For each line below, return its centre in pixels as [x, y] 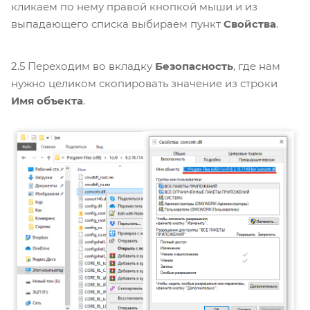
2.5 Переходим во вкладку [83, 66]
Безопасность [194, 66]
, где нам [257, 66]
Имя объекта [47, 101]
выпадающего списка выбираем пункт [117, 24]
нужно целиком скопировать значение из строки [144, 84]
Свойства [250, 24]
